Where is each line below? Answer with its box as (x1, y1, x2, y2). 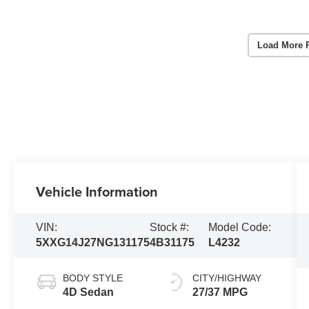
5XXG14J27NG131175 (36, 237, 150, 248)
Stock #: (150, 221, 190, 233)
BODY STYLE (63, 272, 123, 283)
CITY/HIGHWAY (192, 272, 261, 283)
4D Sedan (63, 286, 114, 298)
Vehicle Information (36, 181, 159, 202)
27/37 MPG (192, 286, 248, 298)
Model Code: (208, 221, 272, 233)
